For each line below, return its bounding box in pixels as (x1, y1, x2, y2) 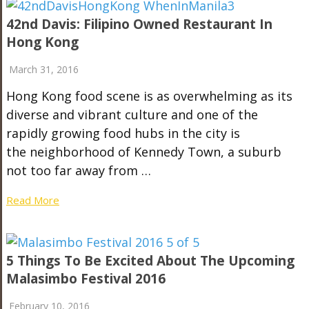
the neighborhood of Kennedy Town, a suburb (6, 143, 281, 160)
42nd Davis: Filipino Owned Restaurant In (6, 14, 272, 33)
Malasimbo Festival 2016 (6, 269, 166, 288)
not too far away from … (6, 161, 151, 179)
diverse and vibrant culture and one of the (6, 106, 258, 123)
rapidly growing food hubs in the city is (6, 124, 240, 141)
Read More (6, 192, 59, 207)
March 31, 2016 (8, 62, 79, 76)
